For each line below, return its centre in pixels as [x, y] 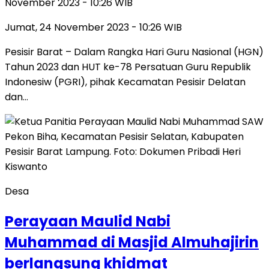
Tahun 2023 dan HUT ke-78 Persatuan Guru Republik [128, 67]
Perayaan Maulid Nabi [88, 221]
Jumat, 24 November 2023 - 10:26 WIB [93, 27]
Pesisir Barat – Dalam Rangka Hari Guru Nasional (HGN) [134, 52]
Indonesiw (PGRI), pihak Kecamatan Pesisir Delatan [125, 82]
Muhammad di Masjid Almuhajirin [132, 242]
